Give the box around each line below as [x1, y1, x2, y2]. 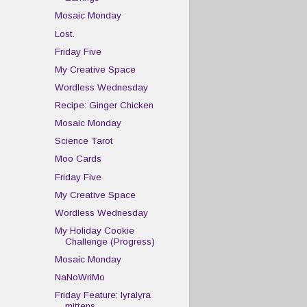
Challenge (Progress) [64, 236, 155, 247]
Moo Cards [54, 153, 101, 164]
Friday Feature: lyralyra [54, 290, 151, 301]
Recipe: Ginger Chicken [54, 100, 153, 110]
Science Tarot [54, 136, 113, 147]
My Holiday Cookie [54, 225, 134, 236]
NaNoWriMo [54, 272, 105, 283]
